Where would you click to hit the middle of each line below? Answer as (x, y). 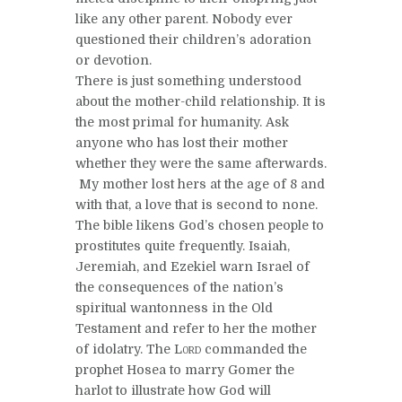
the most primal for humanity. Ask (182, 122)
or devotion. (114, 60)
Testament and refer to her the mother (196, 328)
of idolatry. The (125, 349)
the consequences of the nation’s (179, 287)
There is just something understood (188, 80)
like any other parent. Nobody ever (184, 18)
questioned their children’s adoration (193, 39)
